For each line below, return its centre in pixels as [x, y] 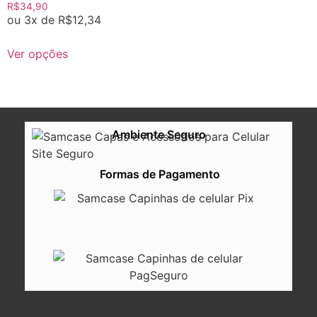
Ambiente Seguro [158, 134]
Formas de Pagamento [160, 174]
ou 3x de [33, 19]
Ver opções [38, 53]
